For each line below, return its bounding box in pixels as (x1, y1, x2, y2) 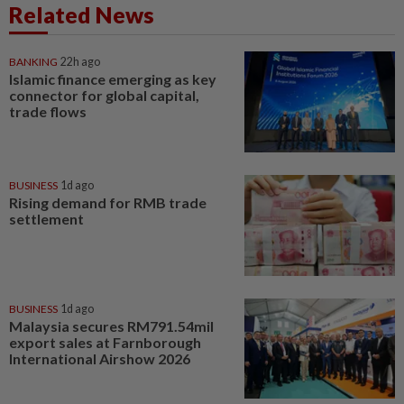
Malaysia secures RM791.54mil (9, 317, 214, 335)
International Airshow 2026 (9, 349, 190, 367)
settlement (9, 209, 84, 227)
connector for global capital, (9, 87, 199, 105)
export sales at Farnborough (9, 333, 201, 351)
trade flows (9, 103, 87, 121)
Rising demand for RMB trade (9, 193, 207, 211)
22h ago (60, 55, 100, 69)
